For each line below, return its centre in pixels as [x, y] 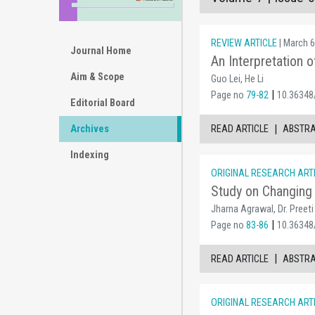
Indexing [90, 155]
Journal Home [101, 51]
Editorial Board [103, 103]
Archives [90, 129]
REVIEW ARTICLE [244, 43]
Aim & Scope [97, 77]
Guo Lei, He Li [237, 79]
